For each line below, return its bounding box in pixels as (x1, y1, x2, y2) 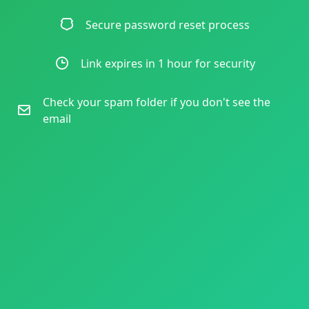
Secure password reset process (86, 17, 250, 32)
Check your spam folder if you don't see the (43, 94, 270, 110)
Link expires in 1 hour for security (80, 55, 255, 71)
